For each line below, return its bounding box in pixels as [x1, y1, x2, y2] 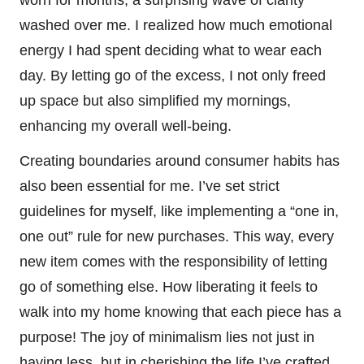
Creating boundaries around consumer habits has [19, 152, 340, 169]
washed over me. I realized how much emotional [19, 16, 332, 33]
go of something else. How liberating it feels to [19, 278, 318, 295]
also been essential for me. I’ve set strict [19, 177, 279, 194]
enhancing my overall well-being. [19, 117, 232, 134]
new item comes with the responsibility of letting [19, 253, 327, 270]
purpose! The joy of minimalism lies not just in [19, 328, 314, 345]
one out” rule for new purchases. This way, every [19, 227, 334, 245]
